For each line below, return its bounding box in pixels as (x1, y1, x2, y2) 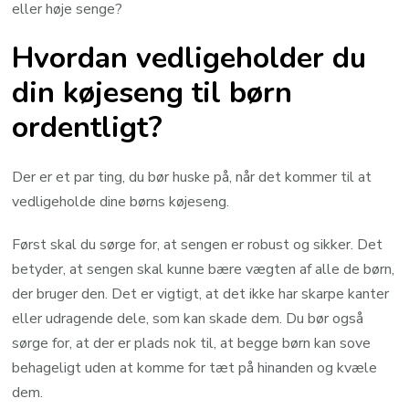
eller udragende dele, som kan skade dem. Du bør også (12, 308, 364, 329)
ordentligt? (12, 108, 163, 148)
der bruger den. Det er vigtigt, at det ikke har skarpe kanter (12, 283, 390, 304)
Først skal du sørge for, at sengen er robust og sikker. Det (12, 234, 383, 255)
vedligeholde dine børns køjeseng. (12, 191, 230, 212)
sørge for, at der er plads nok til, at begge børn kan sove (12, 332, 372, 353)
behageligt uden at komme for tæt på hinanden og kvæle (12, 357, 378, 378)
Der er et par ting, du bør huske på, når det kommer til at (12, 166, 372, 187)
